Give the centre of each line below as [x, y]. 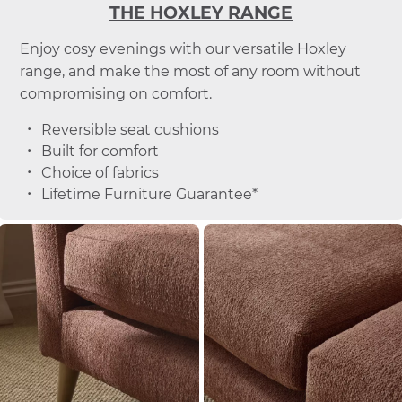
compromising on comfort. [115, 94]
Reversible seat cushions [130, 130]
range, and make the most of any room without [190, 72]
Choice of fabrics [100, 173]
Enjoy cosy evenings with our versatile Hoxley [183, 49]
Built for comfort [100, 152]
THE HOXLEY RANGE [201, 13]
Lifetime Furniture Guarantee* [149, 195]
